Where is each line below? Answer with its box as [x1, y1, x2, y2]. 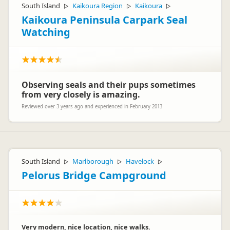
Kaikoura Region [72, 1, 123, 10]
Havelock [126, 157, 154, 166]
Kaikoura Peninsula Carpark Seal [22, 13, 187, 27]
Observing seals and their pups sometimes [22, 79, 196, 90]
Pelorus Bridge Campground [22, 168, 166, 182]
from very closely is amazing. [22, 89, 140, 100]
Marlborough [72, 157, 113, 166]
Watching [22, 25, 70, 39]
